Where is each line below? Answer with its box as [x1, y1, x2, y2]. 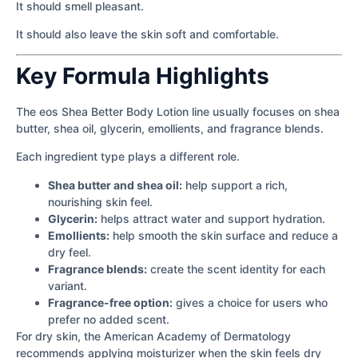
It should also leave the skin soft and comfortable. [16, 27, 279, 42]
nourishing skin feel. [48, 194, 153, 209]
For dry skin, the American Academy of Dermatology [16, 328, 291, 343]
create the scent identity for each [147, 261, 325, 276]
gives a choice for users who [173, 295, 328, 309]
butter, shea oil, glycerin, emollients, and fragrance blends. [16, 121, 324, 135]
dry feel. [48, 245, 91, 259]
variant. [48, 278, 87, 292]
